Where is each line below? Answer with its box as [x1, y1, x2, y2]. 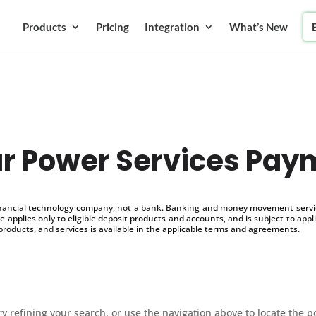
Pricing [95, 20, 129, 33]
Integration [144, 20, 200, 33]
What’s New [229, 20, 288, 33]
